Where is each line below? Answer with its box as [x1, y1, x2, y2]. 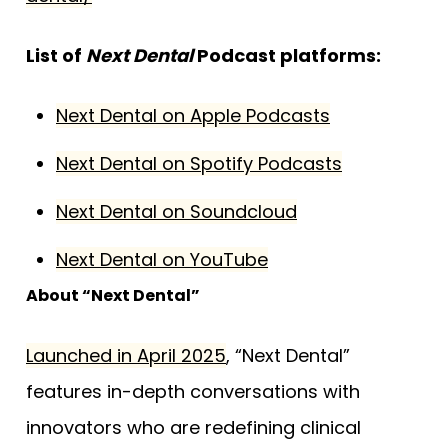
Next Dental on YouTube [56, 247, 268, 273]
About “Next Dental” [26, 284, 200, 308]
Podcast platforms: [193, 43, 381, 69]
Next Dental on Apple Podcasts [56, 103, 330, 129]
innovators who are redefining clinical [26, 415, 361, 441]
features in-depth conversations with [26, 379, 360, 405]
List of [26, 43, 86, 69]
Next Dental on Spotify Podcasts [56, 151, 342, 177]
